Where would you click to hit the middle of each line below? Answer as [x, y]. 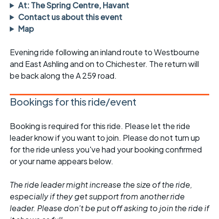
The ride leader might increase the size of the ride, [101, 184]
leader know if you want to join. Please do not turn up [105, 137]
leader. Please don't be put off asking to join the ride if [109, 208]
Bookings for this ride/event [73, 101]
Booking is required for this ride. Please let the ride [100, 126]
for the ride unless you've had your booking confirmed [106, 149]
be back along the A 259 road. [63, 75]
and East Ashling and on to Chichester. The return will [104, 64]
